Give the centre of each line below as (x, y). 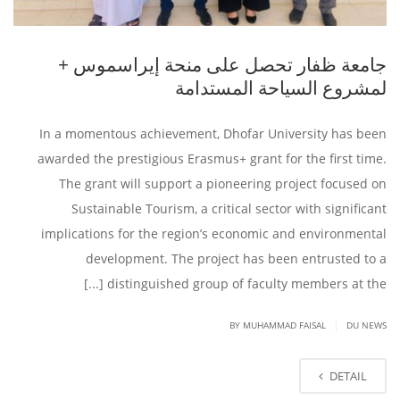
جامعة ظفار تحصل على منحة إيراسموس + (222, 64)
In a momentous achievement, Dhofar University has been (213, 133)
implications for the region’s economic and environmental (214, 233)
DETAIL (348, 375)
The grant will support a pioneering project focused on (223, 183)
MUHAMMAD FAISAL (284, 325)
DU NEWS (367, 325)
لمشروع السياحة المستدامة (281, 87)
